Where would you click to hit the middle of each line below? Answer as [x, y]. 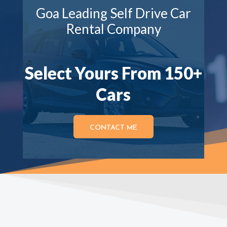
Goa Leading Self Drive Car [113, 13]
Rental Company [113, 29]
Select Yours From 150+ [113, 73]
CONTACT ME [113, 128]
